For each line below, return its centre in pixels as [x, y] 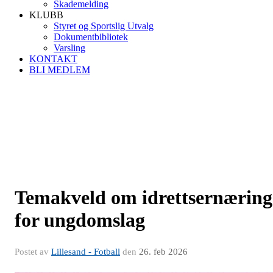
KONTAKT [53, 58]
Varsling [69, 48]
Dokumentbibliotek [91, 37]
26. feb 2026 [163, 251]
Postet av [33, 251]
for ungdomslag [80, 220]
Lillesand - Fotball [86, 251]
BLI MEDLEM [60, 69]
